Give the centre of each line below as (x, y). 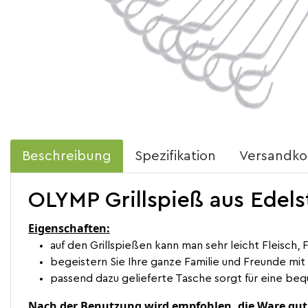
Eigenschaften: (69, 228)
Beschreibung (67, 156)
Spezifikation (175, 156)
